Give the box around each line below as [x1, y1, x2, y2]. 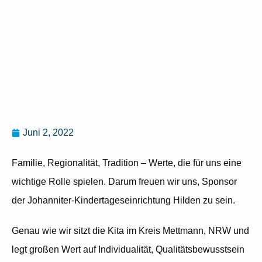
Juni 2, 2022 [23, 127, 74, 138]
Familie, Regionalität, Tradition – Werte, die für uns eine [12, 158, 242, 168]
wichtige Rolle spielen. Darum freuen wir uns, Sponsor [12, 177, 237, 187]
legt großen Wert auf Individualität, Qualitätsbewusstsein [12, 244, 244, 255]
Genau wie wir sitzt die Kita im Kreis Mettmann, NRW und [12, 226, 249, 236]
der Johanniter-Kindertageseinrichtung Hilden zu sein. [12, 195, 235, 206]
